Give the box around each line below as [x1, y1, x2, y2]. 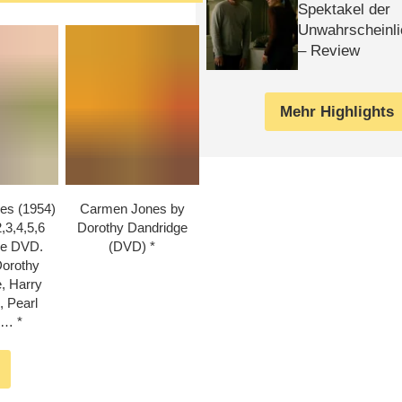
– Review [298, 41, 361, 59]
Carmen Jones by [79, 200, 185, 216]
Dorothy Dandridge [76, 219, 188, 235]
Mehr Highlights [280, 102, 395, 120]
